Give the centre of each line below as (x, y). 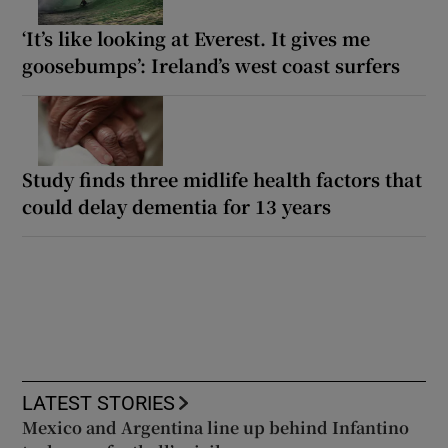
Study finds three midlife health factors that (222, 178)
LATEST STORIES (99, 402)
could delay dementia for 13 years (177, 205)
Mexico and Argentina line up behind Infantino (216, 427)
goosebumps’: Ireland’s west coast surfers (211, 64)
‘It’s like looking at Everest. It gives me (196, 37)
